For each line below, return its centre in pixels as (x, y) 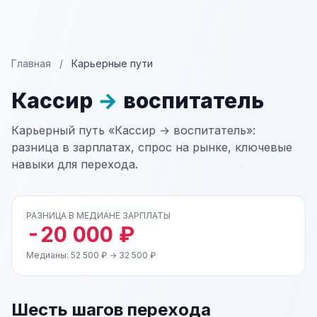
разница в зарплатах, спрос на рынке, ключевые (152, 147)
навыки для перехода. (75, 164)
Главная (31, 63)
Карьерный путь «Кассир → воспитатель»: (133, 130)
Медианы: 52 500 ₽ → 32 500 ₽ (91, 255)
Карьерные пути (112, 63)
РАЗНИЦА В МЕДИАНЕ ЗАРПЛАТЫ (98, 215)
